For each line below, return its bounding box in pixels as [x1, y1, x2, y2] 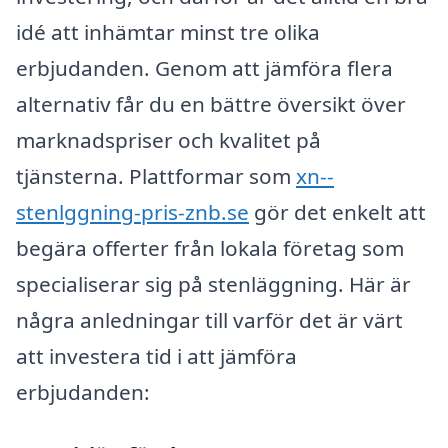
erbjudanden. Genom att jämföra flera [16, 53, 393, 82]
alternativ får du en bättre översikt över [16, 89, 406, 118]
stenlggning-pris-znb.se [16, 197, 249, 226]
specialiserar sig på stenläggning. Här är [16, 269, 411, 298]
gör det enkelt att [249, 197, 426, 226]
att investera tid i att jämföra [16, 341, 297, 370]
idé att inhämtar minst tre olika [16, 17, 320, 46]
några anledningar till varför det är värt [16, 305, 403, 334]
